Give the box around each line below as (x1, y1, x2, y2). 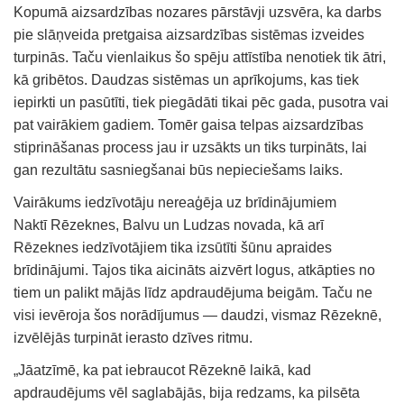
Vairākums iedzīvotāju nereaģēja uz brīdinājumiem (14, 194, 336, 210)
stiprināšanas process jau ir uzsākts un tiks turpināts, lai (14, 139, 367, 155)
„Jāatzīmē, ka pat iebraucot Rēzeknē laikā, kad (14, 362, 311, 378)
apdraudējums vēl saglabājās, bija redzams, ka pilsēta (14, 384, 360, 400)
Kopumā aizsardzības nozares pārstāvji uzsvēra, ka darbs (14, 4, 381, 20)
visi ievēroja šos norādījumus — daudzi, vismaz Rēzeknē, (14, 307, 381, 323)
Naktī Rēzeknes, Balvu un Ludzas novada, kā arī (14, 216, 324, 233)
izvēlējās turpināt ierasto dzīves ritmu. (14, 329, 252, 345)
